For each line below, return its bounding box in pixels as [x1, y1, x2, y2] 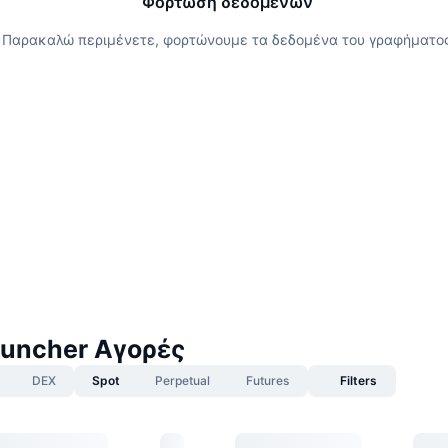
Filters [339, 373, 377, 388]
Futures [246, 373, 289, 388]
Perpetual [155, 373, 210, 388]
